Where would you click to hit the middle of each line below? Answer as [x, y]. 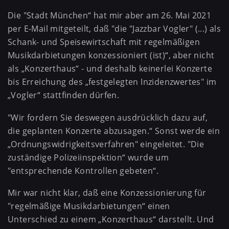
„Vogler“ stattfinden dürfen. [64, 95]
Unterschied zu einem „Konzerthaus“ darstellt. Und [111, 220]
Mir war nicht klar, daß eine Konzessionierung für [107, 193]
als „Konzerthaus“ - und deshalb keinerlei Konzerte [110, 69]
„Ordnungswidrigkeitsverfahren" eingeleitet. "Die [106, 144]
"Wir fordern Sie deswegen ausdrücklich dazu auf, [108, 117]
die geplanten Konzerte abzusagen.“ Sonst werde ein [114, 131]
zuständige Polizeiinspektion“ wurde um [88, 157]
